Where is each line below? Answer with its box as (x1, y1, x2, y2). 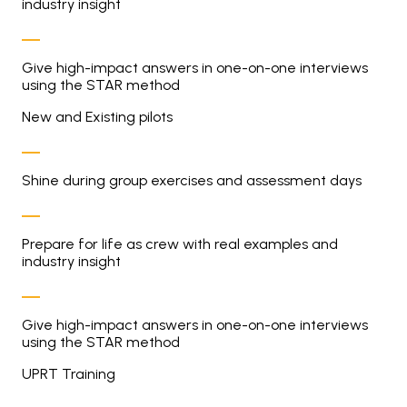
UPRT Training (22, 365, 115, 382)
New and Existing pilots (22, 108, 173, 125)
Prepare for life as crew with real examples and (22, 235, 338, 253)
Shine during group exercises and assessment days (22, 172, 362, 189)
